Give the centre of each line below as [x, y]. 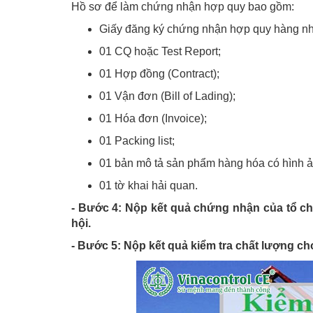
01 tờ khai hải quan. [148, 185]
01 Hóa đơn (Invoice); [153, 118]
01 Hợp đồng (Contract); [159, 73]
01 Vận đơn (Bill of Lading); [167, 96]
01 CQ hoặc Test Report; [160, 51]
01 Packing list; [137, 140]
